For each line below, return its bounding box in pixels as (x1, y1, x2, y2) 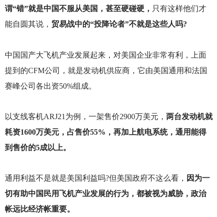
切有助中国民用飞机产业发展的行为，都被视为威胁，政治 (4, 189, 206, 198)
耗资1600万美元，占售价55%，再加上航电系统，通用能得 (4, 127, 206, 136)
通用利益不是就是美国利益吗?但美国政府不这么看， (4, 173, 186, 182)
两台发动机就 (166, 112, 213, 121)
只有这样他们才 (152, 4, 206, 13)
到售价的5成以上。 (4, 143, 71, 152)
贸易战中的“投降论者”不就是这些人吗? (51, 20, 187, 29)
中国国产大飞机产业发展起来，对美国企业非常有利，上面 (4, 50, 206, 59)
